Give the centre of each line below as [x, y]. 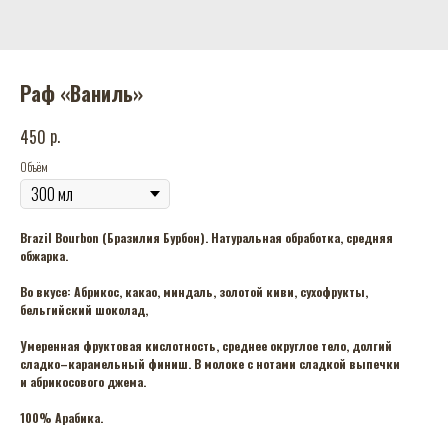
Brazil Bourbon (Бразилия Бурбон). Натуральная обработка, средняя [206, 238]
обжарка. [44, 256]
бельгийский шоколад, [84, 310]
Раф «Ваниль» [81, 93]
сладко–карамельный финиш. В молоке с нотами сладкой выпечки [210, 364]
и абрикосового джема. [83, 382]
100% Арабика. [61, 418]
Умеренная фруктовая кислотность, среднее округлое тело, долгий [206, 346]
